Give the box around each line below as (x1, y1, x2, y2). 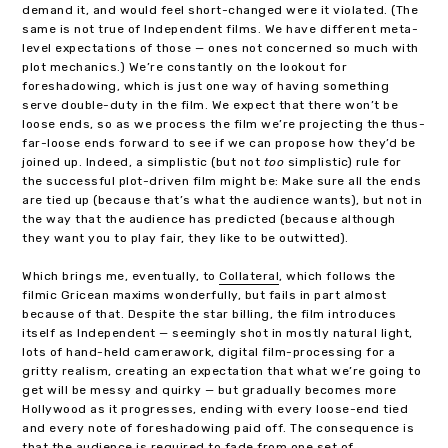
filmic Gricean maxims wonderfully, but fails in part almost (22, 288, 387, 303)
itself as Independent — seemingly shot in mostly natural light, (22, 326, 413, 341)
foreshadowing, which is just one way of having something (22, 79, 390, 93)
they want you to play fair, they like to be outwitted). (22, 231, 349, 245)
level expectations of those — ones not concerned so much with (22, 41, 419, 55)
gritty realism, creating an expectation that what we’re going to (22, 364, 422, 379)
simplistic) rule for (284, 155, 402, 169)
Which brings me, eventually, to (22, 269, 220, 284)
